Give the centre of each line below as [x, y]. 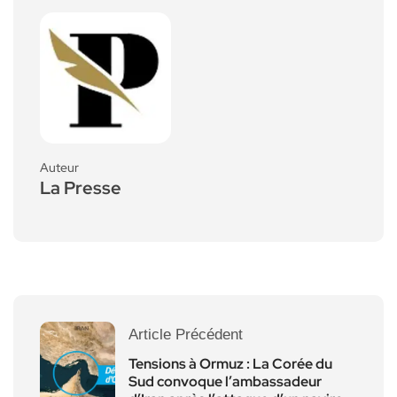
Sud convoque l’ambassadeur [225, 381]
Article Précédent [186, 334]
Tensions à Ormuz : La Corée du [230, 363]
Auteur [59, 167]
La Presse [81, 187]
